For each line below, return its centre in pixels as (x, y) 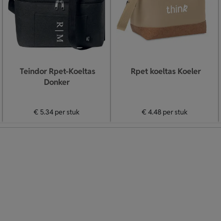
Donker (56, 82)
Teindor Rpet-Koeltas (57, 71)
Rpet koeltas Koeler (166, 71)
